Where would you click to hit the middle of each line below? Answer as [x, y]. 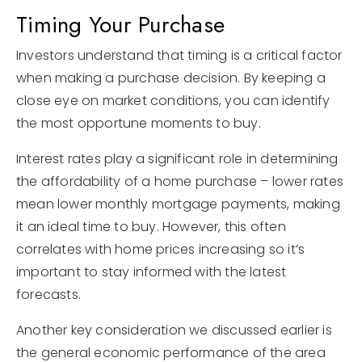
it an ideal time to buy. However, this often [151, 227]
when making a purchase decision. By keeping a [171, 78]
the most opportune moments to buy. [141, 123]
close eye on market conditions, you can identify [173, 101]
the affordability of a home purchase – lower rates [180, 181]
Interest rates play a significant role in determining [177, 159]
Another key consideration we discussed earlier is [174, 330]
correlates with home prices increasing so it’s [161, 249]
